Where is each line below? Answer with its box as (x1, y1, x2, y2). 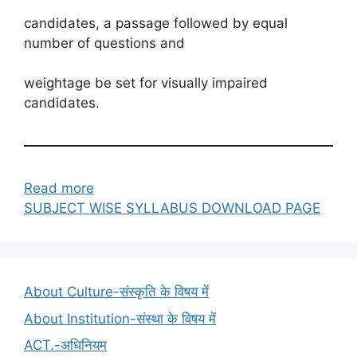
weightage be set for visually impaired (24, 75, 268, 92)
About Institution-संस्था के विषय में (24, 310, 216, 327)
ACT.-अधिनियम (24, 337, 107, 354)
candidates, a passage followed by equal (24, 14, 288, 31)
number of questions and (24, 34, 185, 51)
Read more (24, 180, 94, 197)
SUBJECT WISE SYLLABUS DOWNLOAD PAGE (24, 200, 320, 217)
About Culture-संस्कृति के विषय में (24, 284, 209, 300)
